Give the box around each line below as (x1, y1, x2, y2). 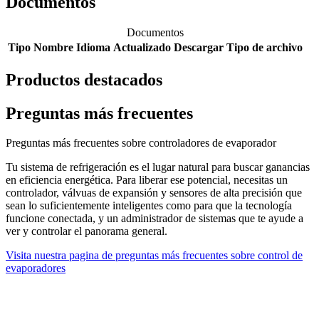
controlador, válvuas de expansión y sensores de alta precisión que (6, 187, 302, 199)
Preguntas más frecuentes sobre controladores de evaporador (6, 137, 276, 150)
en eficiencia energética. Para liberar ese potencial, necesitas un (6, 174, 288, 187)
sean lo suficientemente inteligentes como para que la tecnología (6, 199, 292, 212)
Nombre (33, 41, 73, 53)
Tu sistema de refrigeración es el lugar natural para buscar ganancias (6, 161, 310, 174)
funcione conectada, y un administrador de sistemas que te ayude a (6, 212, 303, 225)
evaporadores (6, 262, 66, 275)
